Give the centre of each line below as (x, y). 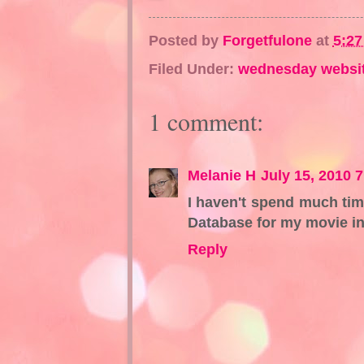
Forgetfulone (267, 40)
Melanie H (221, 175)
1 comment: (206, 121)
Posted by (185, 40)
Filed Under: (193, 69)
